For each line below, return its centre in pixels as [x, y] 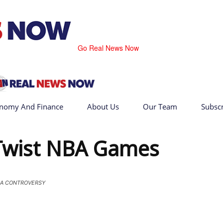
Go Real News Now [108, 48]
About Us [103, 107]
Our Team [160, 107]
